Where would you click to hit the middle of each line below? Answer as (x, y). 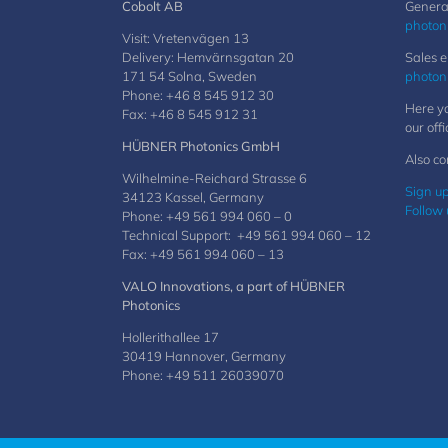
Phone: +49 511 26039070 (203, 375)
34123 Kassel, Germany (193, 197)
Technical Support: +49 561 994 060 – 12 (246, 235)
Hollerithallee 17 (170, 337)
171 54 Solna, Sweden (189, 76)
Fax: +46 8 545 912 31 (190, 114)
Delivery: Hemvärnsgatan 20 (208, 57)
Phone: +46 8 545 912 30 (198, 95)
